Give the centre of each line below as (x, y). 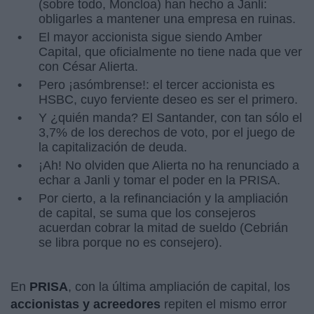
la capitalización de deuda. (113, 147)
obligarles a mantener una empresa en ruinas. (167, 19)
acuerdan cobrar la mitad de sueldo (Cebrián (163, 228)
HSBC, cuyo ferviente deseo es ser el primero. (168, 100)
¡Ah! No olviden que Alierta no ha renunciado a (169, 165)
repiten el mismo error (224, 304)
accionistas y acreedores (86, 304)
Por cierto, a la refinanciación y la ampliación (163, 198)
